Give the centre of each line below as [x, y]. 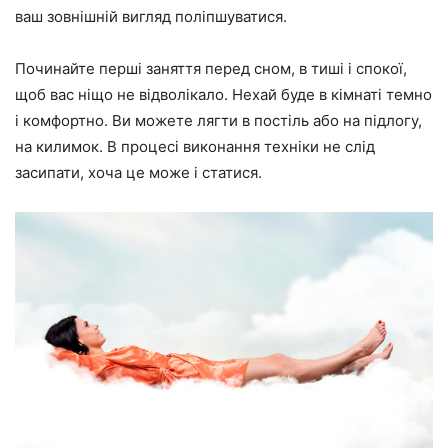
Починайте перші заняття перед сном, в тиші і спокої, [211, 68]
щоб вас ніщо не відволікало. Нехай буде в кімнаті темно [223, 94]
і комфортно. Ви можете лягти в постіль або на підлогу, [218, 120]
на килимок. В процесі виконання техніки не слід [195, 146]
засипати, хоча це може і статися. [138, 172]
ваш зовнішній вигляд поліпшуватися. [151, 16]
